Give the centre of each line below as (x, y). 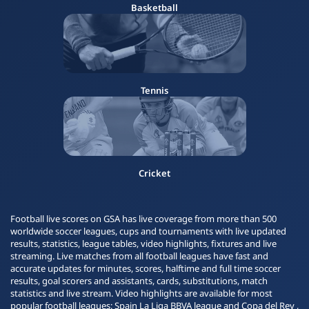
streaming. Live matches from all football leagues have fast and (139, 256)
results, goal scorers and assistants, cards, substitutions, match (139, 281)
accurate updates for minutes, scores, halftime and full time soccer (146, 268)
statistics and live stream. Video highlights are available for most (141, 293)
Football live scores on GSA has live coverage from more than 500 (143, 219)
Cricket (154, 173)
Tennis (154, 90)
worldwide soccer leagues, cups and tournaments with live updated (148, 231)
